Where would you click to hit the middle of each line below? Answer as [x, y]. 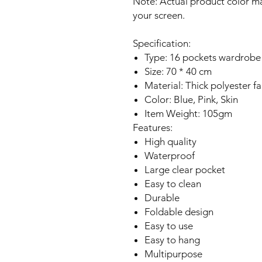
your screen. [159, 15]
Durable [162, 198]
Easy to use [169, 226]
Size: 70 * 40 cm [178, 72]
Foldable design [179, 212]
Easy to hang [172, 240]
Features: [153, 128]
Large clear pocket [185, 170]
